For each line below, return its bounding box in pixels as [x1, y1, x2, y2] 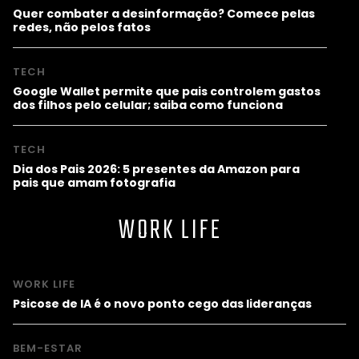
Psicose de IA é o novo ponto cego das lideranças [13, 295, 312, 312]
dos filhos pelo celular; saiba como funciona [13, 96, 283, 113]
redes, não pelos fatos [13, 18, 151, 35]
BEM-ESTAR [13, 340, 83, 356]
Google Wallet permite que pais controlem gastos [13, 83, 321, 99]
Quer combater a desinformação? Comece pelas [13, 5, 315, 22]
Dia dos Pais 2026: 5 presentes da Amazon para [13, 160, 300, 177]
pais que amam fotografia [13, 174, 175, 191]
